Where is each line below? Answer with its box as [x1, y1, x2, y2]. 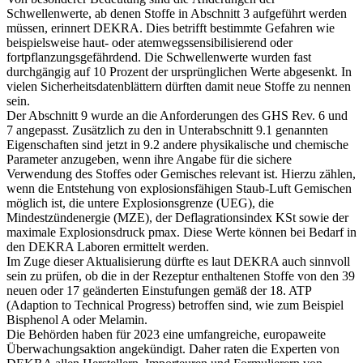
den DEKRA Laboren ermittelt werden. [6, 239, 209, 254]
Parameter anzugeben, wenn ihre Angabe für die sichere [6, 152, 292, 166]
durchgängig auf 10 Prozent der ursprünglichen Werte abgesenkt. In [6, 64, 352, 79]
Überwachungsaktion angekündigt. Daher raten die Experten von [6, 341, 340, 356]
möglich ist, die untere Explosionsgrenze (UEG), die [6, 195, 274, 210]
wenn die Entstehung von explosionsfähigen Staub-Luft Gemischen [6, 181, 352, 195]
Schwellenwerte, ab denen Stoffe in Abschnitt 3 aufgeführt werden [6, 6, 347, 20]
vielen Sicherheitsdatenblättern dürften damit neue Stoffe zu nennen [6, 79, 351, 93]
